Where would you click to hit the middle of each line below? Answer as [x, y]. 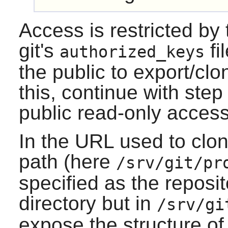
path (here [67, 161]
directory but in [88, 203]
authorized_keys [132, 52]
